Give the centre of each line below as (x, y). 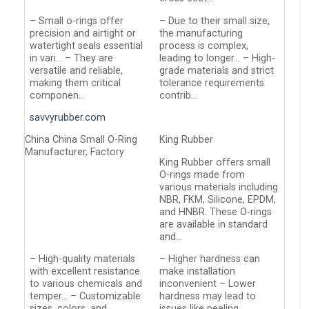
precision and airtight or (83, 33)
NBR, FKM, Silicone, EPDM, (218, 199)
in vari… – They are (72, 58)
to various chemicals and (86, 284)
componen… (58, 95)
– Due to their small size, (215, 21)
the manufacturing (201, 33)
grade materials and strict (217, 70)
